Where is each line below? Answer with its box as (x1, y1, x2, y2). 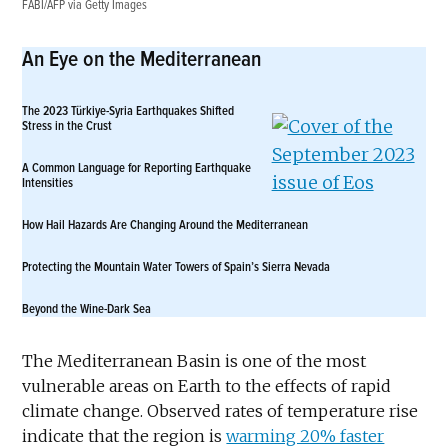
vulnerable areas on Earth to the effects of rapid (22, 376, 392, 397)
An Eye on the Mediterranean (22, 46, 262, 73)
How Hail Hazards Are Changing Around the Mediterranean (22, 217, 309, 234)
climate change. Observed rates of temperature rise (22, 401, 419, 422)
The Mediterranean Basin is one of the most (22, 351, 367, 372)
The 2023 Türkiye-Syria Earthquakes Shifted (22, 103, 235, 120)
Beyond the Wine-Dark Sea (22, 301, 152, 318)
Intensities (22, 175, 74, 192)
